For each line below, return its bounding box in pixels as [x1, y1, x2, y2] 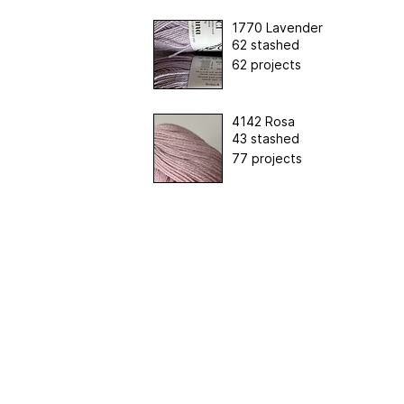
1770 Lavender [231, 19, 323, 35]
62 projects [231, 56, 301, 72]
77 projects [231, 150, 302, 166]
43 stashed [231, 130, 299, 146]
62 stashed [231, 36, 299, 52]
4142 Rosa [231, 113, 295, 129]
